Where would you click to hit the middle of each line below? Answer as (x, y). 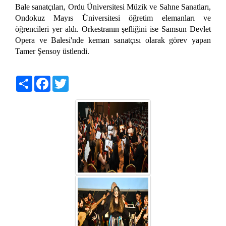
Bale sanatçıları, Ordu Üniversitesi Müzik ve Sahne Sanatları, (113, 7)
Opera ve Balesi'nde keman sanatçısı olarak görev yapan (113, 40)
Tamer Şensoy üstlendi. (52, 51)
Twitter (79, 79)
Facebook (65, 79)
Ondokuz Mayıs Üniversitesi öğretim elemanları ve (113, 18)
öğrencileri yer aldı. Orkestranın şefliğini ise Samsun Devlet (113, 29)
